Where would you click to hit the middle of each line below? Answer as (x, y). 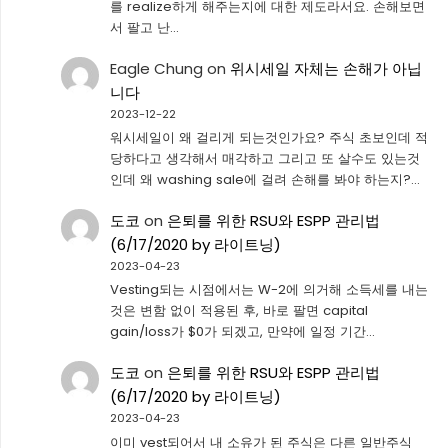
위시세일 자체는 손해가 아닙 (325, 68)
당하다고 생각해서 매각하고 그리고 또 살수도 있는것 (264, 159)
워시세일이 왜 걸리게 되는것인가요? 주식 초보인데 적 (268, 138)
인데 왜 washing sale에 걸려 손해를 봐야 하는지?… (264, 180)
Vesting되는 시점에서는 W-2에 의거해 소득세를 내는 (268, 290)
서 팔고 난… (144, 28)
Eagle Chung (156, 68)
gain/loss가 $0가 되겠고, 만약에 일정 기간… (242, 332)
